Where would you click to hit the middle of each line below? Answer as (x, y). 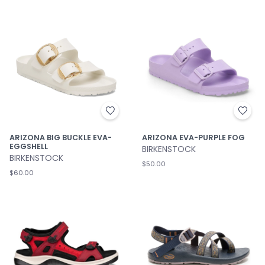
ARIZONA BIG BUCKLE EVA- (61, 138)
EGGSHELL (29, 146)
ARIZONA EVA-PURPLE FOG (193, 138)
